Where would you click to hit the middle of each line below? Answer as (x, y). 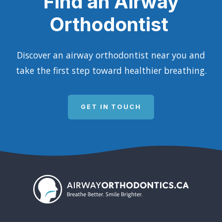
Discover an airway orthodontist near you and (111, 55)
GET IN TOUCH (111, 107)
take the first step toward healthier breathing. (111, 70)
